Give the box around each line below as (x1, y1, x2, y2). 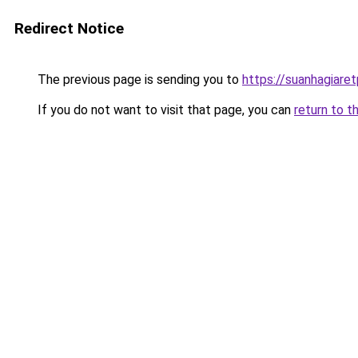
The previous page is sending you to (34, 72, 242, 87)
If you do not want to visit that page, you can (34, 102, 294, 117)
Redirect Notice (14, 19, 124, 38)
